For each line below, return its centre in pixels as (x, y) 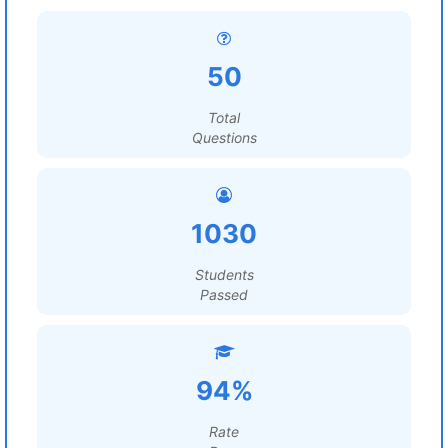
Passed (224, 294)
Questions (224, 137)
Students (224, 274)
